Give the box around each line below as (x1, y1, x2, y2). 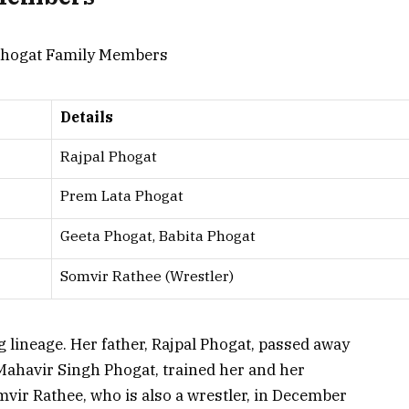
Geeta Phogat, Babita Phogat (60, 226, 256, 246)
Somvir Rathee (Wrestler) (60, 267, 234, 286)
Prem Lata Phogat (60, 186, 184, 205)
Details (60, 108, 113, 127)
